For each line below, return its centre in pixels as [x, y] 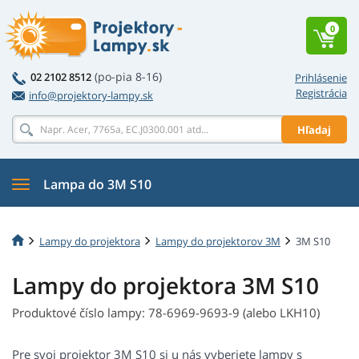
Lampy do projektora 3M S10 [165, 286]
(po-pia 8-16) [128, 77]
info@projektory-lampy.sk [91, 95]
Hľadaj [314, 129]
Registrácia [321, 93]
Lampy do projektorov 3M [218, 241]
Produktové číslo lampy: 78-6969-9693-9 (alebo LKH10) [166, 313]
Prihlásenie [321, 78]
